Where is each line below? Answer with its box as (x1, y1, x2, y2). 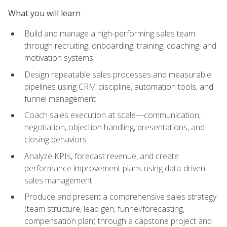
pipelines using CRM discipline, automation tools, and (24, 81, 213, 92)
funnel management (24, 93, 96, 104)
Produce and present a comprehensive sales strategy (24, 191, 216, 203)
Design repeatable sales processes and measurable (24, 68, 211, 80)
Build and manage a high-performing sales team (24, 27, 195, 39)
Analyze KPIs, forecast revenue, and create (24, 150, 179, 162)
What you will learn (8, 7, 81, 19)
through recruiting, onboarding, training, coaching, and (24, 40, 216, 51)
